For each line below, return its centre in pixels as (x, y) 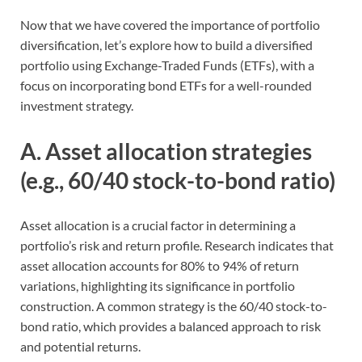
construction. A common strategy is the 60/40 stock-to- (174, 305)
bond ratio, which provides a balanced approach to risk (170, 326)
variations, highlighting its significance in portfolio (158, 285)
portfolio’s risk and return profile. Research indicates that (177, 245)
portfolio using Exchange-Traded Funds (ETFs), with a (167, 65)
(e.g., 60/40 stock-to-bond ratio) (178, 180)
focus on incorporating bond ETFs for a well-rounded (166, 86)
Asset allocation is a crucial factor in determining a (158, 225)
